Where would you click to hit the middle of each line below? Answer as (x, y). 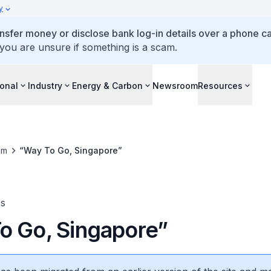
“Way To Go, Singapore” (70, 150)
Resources (220, 85)
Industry (45, 85)
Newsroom (175, 85)
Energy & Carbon (107, 85)
